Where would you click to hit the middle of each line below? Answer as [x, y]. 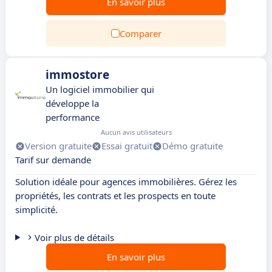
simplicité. [36, 209]
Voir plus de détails [74, 237]
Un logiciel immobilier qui [100, 89]
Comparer [140, 33]
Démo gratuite [192, 146]
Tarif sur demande [53, 160]
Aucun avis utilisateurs [136, 132]
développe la [72, 103]
